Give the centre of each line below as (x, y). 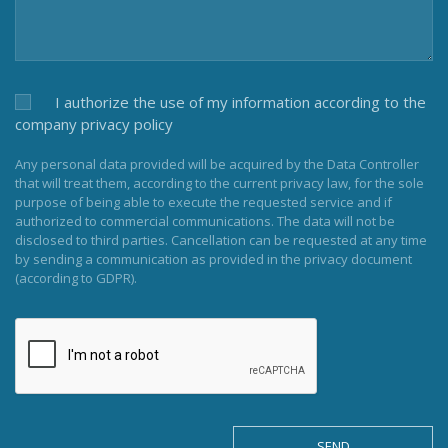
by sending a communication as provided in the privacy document (213, 258)
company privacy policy (94, 123)
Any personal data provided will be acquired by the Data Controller (217, 163)
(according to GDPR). (76, 277)
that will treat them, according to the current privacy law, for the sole (219, 182)
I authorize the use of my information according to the (238, 101)
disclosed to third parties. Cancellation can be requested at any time (221, 239)
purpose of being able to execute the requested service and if (203, 201)
